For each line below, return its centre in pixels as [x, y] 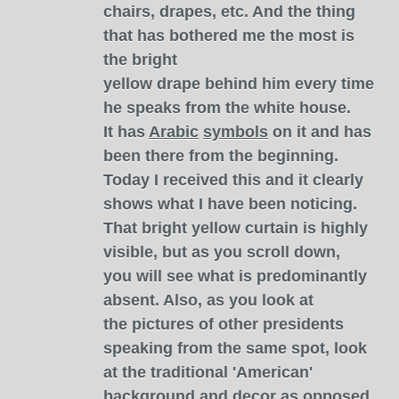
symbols [236, 132]
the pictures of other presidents [224, 324]
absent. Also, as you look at [208, 300]
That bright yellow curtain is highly [236, 228]
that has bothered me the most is [229, 36]
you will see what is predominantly [235, 276]
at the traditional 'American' [208, 372]
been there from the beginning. [221, 156]
